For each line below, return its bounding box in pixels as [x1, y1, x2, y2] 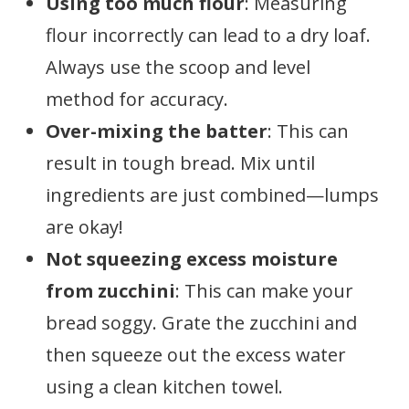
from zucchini [46, 278, 175, 303]
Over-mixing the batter [46, 119, 267, 143]
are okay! [46, 215, 123, 239]
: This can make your [175, 278, 353, 303]
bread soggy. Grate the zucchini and [46, 310, 357, 335]
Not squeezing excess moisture [46, 246, 338, 271]
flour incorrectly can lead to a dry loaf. [46, 23, 371, 47]
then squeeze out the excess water [46, 342, 346, 367]
